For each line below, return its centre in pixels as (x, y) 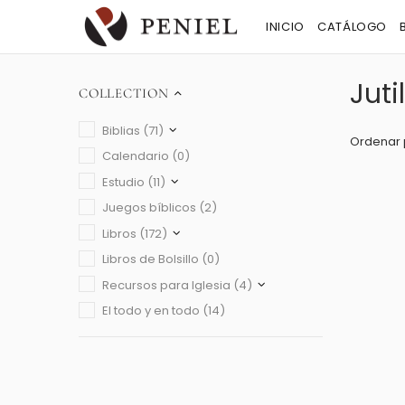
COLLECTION (124, 94)
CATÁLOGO (352, 27)
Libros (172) (135, 233)
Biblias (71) (133, 130)
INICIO (285, 27)
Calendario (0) (146, 156)
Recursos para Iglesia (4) (177, 285)
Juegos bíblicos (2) (160, 208)
